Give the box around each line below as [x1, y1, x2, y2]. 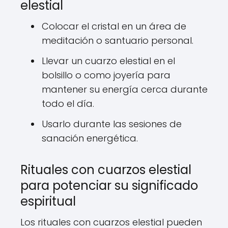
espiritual [20, 193, 76, 210]
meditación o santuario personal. [42, 34, 193, 47]
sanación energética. [42, 132, 138, 145]
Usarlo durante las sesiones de [42, 118, 182, 131]
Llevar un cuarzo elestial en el [42, 54, 175, 68]
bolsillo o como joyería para [42, 69, 170, 82]
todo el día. [42, 97, 94, 110]
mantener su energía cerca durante [42, 83, 208, 96]
